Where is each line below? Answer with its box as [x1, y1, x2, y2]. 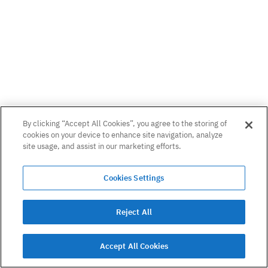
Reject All [115, 207, 153, 217]
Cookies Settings [103, 173, 165, 183]
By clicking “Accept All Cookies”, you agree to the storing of [23, 118, 227, 129]
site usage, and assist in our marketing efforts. [23, 141, 182, 151]
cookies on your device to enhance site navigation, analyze [23, 130, 223, 140]
